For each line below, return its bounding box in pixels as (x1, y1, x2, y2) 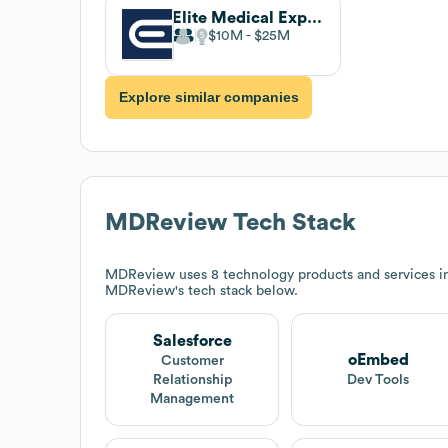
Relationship (152, 372, 232, 387)
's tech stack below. (175, 283, 298, 298)
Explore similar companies (118, 89, 299, 106)
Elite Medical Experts (307, 9, 322, 26)
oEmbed (347, 351, 409, 368)
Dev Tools (347, 372, 410, 387)
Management (150, 391, 235, 406)
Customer (160, 353, 224, 368)
